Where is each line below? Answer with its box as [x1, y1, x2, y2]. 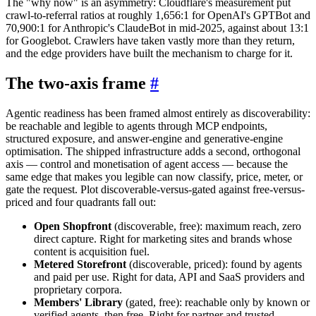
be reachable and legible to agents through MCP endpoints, [6, 120, 267, 133]
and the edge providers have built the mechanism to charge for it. [6, 47, 293, 60]
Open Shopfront [34, 220, 111, 233]
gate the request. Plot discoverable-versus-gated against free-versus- [6, 183, 305, 196]
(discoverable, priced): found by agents [126, 258, 302, 271]
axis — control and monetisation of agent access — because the [6, 158, 288, 171]
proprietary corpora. [34, 284, 122, 296]
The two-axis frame [6, 74, 150, 93]
